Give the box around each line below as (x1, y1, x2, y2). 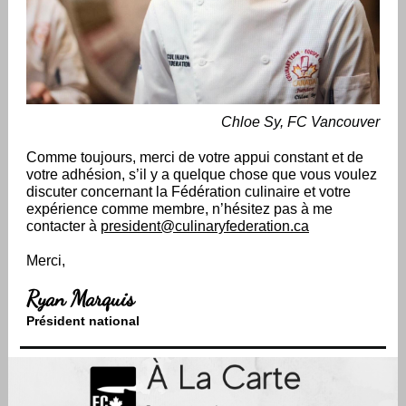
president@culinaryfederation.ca (101, 218, 309, 234)
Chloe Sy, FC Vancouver (221, 114, 380, 130)
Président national (26, 314, 140, 328)
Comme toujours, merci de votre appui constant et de (26, 150, 363, 165)
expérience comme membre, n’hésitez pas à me (26, 201, 333, 217)
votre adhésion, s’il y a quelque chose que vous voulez (26, 167, 377, 182)
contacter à (26, 218, 101, 234)
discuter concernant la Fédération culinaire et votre (26, 184, 351, 199)
